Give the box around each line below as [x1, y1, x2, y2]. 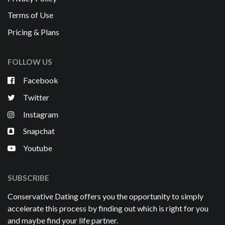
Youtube [22, 143, 52, 153]
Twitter [22, 92, 49, 102]
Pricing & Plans [8, 27, 59, 37]
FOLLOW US [8, 57, 52, 66]
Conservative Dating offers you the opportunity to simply [8, 191, 203, 201]
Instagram [22, 109, 58, 119]
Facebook [22, 75, 58, 85]
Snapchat [22, 126, 55, 136]
